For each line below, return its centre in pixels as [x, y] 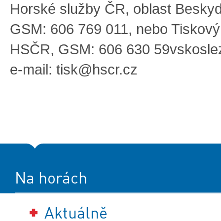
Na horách [51, 178]
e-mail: [33, 70]
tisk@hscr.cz [97, 70]
